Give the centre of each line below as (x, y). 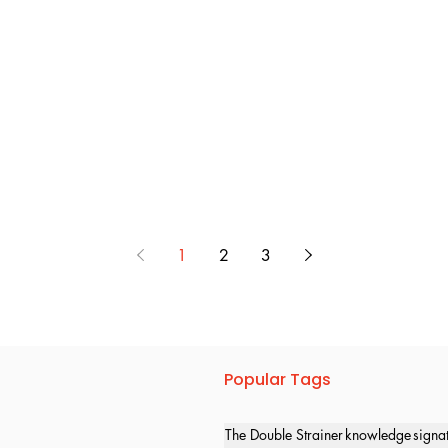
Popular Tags (277, 379)
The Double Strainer (284, 435)
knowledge (378, 435)
